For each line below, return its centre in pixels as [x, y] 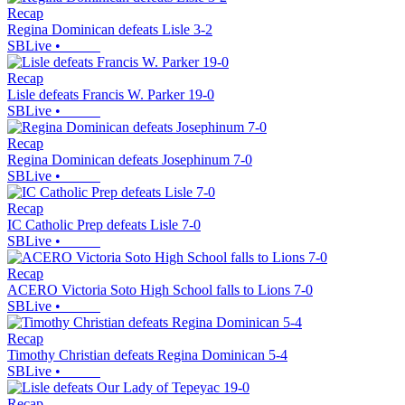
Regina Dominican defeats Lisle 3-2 [110, 30]
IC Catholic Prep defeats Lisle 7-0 [104, 225]
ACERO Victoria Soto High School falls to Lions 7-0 [160, 290]
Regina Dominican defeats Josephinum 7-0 [130, 160]
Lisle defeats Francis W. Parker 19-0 [111, 95]
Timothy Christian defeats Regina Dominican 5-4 [147, 355]
